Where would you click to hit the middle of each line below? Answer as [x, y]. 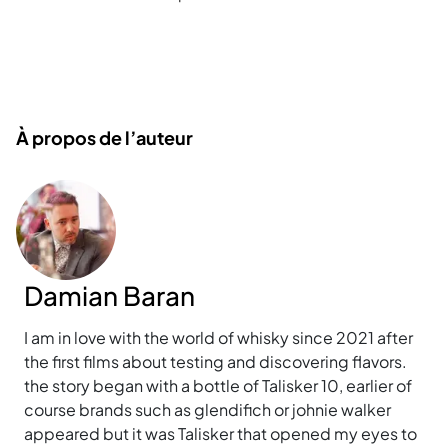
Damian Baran [109, 295]
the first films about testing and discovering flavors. [215, 361]
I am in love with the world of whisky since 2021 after [218, 337]
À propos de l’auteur [104, 137]
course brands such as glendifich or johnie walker [207, 409]
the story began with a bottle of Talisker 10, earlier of [218, 385]
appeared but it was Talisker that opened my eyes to [220, 433]
